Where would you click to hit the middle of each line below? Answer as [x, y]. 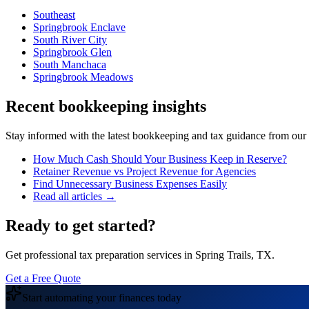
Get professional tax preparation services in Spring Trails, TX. [140, 255]
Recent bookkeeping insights [106, 107]
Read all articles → [74, 197]
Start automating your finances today [102, 297]
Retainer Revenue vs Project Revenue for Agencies [144, 172]
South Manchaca [70, 65]
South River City [70, 40]
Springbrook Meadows [83, 77]
